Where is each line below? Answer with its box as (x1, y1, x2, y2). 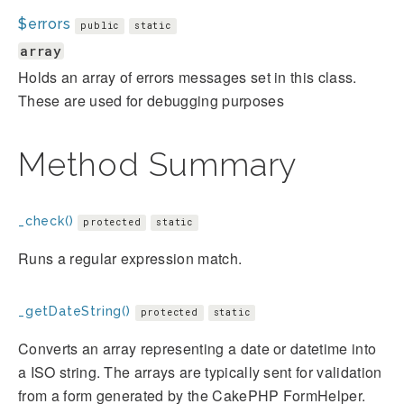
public (80, 19, 120, 32)
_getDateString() (18, 303, 131, 318)
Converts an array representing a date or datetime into (18, 337, 377, 359)
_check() (18, 213, 74, 228)
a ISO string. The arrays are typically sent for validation (18, 361, 382, 382)
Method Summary (18, 144, 298, 183)
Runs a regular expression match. (18, 247, 243, 269)
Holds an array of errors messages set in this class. (18, 66, 357, 87)
